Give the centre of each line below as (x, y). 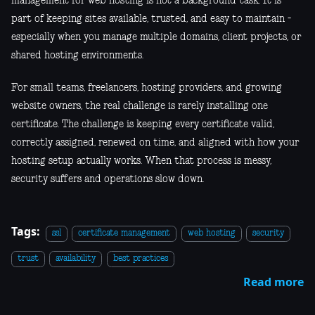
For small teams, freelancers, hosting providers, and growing (147, 88)
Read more (274, 282)
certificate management (124, 233)
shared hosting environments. (77, 56)
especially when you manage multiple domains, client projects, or (156, 38)
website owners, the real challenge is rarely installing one (140, 107)
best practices (140, 259)
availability (76, 259)
